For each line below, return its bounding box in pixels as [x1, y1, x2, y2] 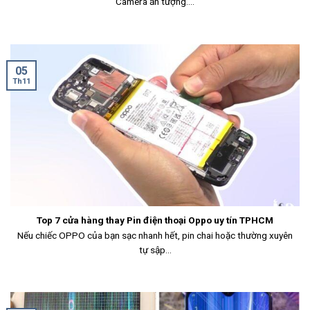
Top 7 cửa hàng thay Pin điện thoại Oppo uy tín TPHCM [37, 214, 273, 226]
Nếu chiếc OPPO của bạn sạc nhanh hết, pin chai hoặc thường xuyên [17, 229, 293, 241]
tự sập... [138, 244, 172, 255]
